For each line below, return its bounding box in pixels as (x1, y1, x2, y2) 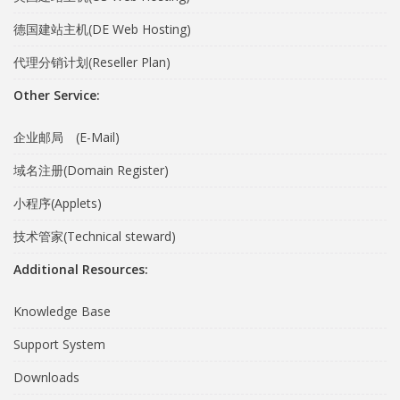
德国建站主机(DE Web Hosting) (13, 21, 191, 37)
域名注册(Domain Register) (13, 162, 169, 179)
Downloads (13, 369, 79, 386)
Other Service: (13, 87, 100, 104)
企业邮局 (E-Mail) (13, 129, 120, 146)
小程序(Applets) (13, 195, 102, 212)
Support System (13, 336, 105, 353)
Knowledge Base (13, 303, 111, 320)
